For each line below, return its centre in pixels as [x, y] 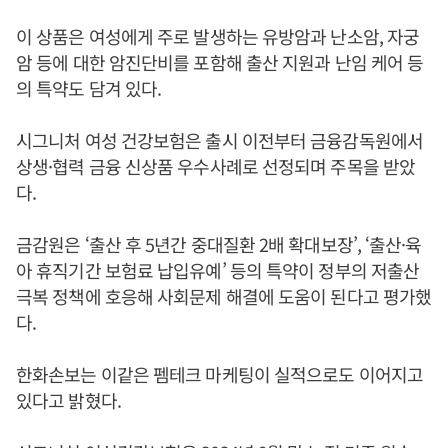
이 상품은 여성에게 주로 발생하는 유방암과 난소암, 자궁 [218, 35]
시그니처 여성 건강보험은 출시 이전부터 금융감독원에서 [219, 139]
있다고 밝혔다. [68, 399]
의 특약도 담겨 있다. [89, 87]
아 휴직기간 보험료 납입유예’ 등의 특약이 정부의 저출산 [218, 269]
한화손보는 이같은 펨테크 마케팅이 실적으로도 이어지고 [219, 373]
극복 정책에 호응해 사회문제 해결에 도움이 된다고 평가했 [224, 295]
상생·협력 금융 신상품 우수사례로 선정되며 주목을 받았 [216, 165]
